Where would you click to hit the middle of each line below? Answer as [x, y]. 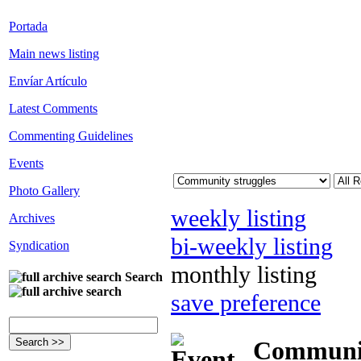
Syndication [39, 246]
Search [142, 277]
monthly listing [244, 275]
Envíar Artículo [48, 81]
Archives [32, 218]
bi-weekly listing [252, 247]
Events [26, 164]
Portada [28, 27]
